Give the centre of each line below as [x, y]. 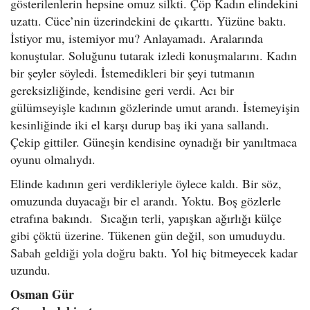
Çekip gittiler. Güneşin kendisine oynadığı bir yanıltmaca [154, 142]
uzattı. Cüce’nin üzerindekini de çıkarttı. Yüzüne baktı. [148, 21]
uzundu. [30, 270]
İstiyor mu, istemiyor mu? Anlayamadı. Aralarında [137, 38]
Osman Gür [42, 294]
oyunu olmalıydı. [53, 159]
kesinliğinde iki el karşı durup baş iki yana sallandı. [140, 125]
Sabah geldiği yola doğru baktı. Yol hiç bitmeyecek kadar [154, 253]
